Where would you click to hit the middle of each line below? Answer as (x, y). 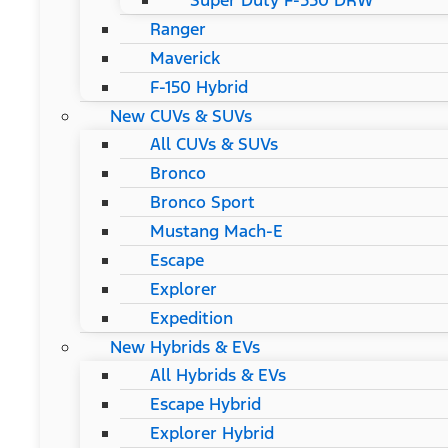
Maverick (185, 58)
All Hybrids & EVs (218, 375)
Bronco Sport (202, 202)
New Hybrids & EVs (185, 347)
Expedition (191, 318)
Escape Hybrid (205, 404)
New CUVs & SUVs (181, 116)
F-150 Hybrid (199, 87)
